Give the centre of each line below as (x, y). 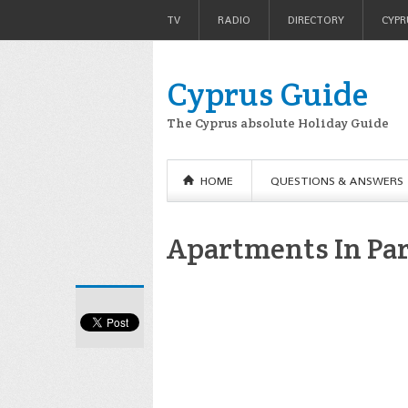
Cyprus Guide (267, 94)
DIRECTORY (316, 20)
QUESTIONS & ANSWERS (337, 181)
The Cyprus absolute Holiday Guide (278, 123)
